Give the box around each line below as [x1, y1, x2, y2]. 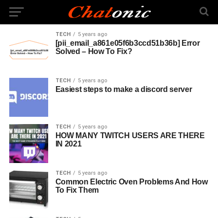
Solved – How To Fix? [55, 47, 132, 55]
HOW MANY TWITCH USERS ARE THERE [55, 131, 205, 140]
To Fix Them [55, 186, 99, 194]
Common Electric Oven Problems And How [55, 178, 208, 186]
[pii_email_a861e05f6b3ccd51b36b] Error [55, 39, 200, 47]
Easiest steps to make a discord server [55, 85, 192, 93]
